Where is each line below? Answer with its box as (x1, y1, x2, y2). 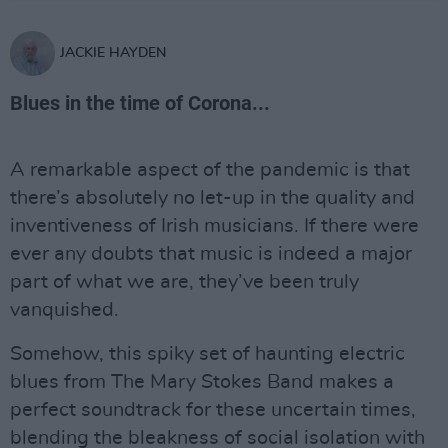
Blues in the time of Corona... (10, 91, 270, 115)
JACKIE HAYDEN (60, 46, 166, 60)
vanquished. (10, 300, 119, 320)
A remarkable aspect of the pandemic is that (10, 160, 410, 180)
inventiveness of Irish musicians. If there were (10, 216, 419, 236)
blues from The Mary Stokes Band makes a (10, 372, 394, 392)
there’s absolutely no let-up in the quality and (10, 188, 415, 208)
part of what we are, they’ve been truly (10, 272, 359, 292)
